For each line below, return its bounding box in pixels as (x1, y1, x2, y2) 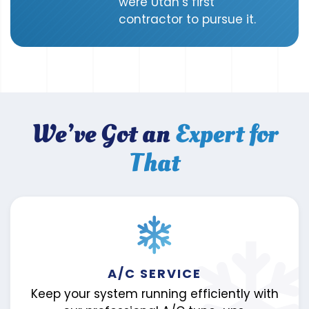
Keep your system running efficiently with (30, 285, 279, 302)
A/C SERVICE (108, 264, 201, 282)
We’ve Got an (31, 116, 175, 152)
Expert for (175, 116, 278, 152)
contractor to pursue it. (119, 10, 257, 28)
